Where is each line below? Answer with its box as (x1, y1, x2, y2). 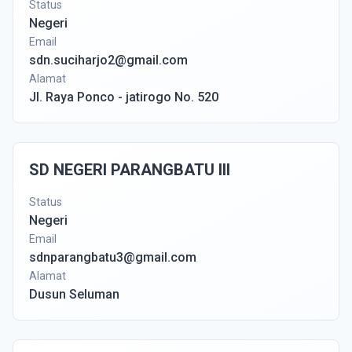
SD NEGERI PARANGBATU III (29, 160, 230, 179)
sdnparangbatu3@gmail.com (29, 250, 196, 265)
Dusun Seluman (29, 287, 119, 302)
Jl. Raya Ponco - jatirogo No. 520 (29, 90, 218, 104)
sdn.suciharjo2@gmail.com (29, 53, 188, 68)
